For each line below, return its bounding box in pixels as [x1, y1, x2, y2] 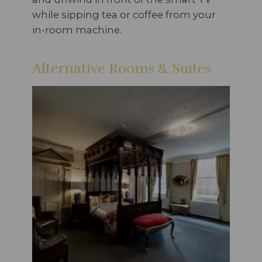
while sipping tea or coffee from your [32, 8, 216, 20]
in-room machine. [32, 23, 122, 36]
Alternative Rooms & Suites [32, 59, 211, 77]
